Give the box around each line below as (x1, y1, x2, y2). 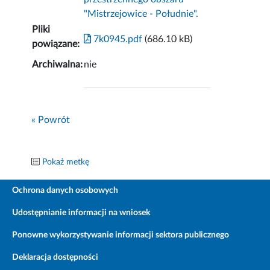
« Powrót (31, 115, 71, 125)
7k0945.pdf (91, 34, 143, 45)
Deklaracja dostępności (12, 253, 98, 262)
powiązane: (32, 39, 80, 49)
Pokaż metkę (42, 158, 90, 167)
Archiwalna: (32, 60, 83, 70)
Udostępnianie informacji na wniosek (12, 209, 150, 218)
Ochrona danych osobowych (12, 186, 118, 195)
